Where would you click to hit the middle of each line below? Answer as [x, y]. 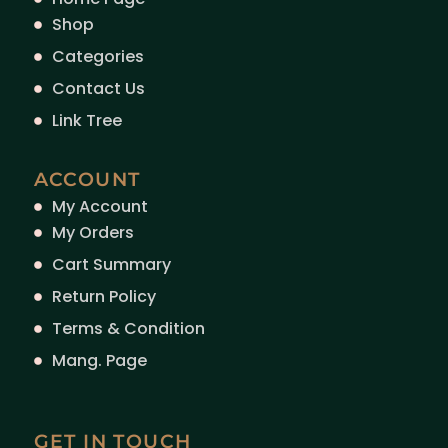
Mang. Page [99, 361]
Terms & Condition [128, 329]
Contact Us [98, 89]
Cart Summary [111, 265]
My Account [99, 207]
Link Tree [86, 121]
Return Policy [103, 297]
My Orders [92, 233]
